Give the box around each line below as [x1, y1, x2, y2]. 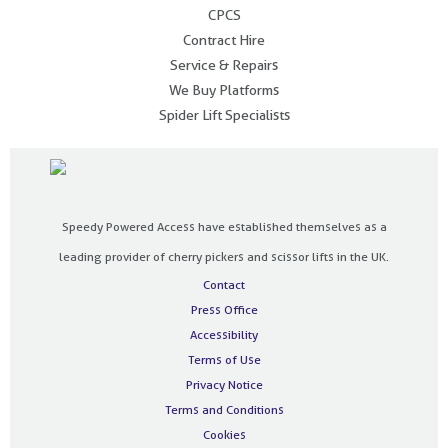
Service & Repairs [170, 56, 278, 73]
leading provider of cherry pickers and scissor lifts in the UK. [59, 248, 389, 264]
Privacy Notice [185, 376, 263, 392]
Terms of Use [187, 351, 261, 367]
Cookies [202, 426, 246, 442]
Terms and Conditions [164, 401, 284, 417]
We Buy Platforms [169, 81, 279, 98]
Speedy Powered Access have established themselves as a [61, 218, 387, 234]
